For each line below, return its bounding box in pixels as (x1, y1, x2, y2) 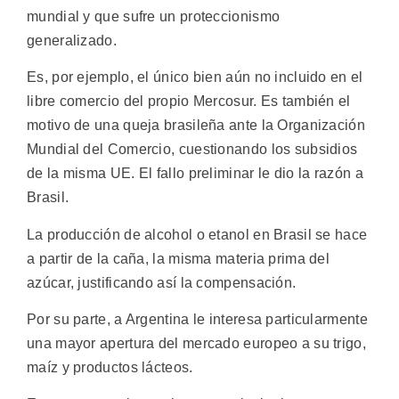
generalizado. (27, 32, 117, 48)
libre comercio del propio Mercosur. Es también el (27, 94, 351, 110)
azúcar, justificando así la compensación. (27, 274, 297, 290)
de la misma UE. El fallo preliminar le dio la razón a (27, 166, 363, 182)
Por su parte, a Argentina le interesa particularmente (27, 312, 368, 328)
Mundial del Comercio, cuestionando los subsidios (27, 142, 358, 158)
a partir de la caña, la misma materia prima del (27, 250, 330, 266)
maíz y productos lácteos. (27, 360, 193, 376)
